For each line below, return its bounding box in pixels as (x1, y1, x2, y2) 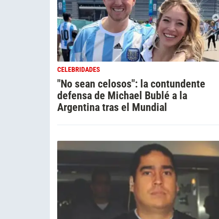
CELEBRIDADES (57, 66, 100, 74)
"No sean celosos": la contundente (57, 77, 205, 90)
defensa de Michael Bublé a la (57, 89, 187, 102)
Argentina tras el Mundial (57, 101, 167, 114)
